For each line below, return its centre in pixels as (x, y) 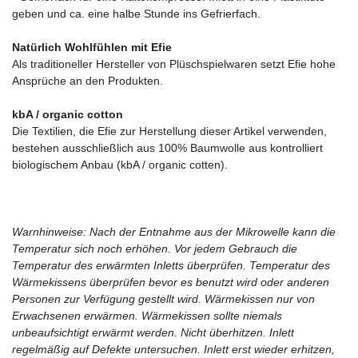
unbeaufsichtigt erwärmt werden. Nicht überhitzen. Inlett (153, 332)
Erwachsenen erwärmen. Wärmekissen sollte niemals (147, 315)
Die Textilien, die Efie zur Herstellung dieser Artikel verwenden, (169, 131)
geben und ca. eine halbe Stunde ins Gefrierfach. (136, 13)
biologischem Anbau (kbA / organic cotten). (120, 164)
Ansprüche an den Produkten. (88, 80)
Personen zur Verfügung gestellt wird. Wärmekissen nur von (163, 298)
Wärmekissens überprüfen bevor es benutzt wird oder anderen (171, 282)
